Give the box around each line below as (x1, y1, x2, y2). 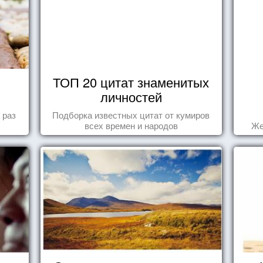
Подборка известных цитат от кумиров (52, 109, 210, 121)
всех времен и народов (84, 119, 178, 131)
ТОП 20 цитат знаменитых (53, 73, 210, 91)
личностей (100, 87, 162, 106)
